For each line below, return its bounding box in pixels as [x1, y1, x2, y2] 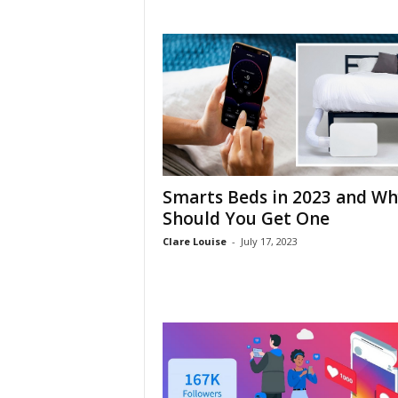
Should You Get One [162, 207, 330, 230]
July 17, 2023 [240, 235, 298, 248]
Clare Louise [162, 235, 227, 248]
